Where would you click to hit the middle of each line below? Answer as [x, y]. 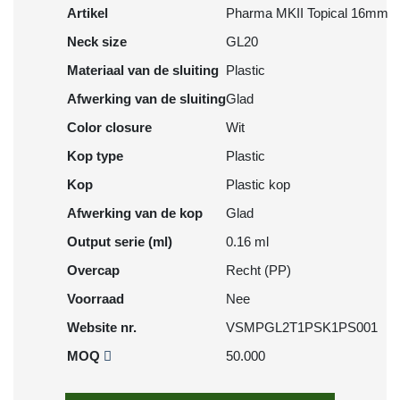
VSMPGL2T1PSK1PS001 [302, 327]
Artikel [87, 13]
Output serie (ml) [120, 242]
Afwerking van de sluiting [146, 99]
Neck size [97, 42]
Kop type [95, 156]
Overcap [93, 270]
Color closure [109, 127]
